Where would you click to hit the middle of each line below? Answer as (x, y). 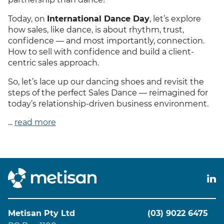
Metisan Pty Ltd (41, 213)
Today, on (27, 18)
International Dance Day (98, 18)
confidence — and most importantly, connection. (106, 40)
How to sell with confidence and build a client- (101, 51)
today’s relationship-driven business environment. (108, 103)
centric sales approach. (53, 62)
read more (35, 122)
